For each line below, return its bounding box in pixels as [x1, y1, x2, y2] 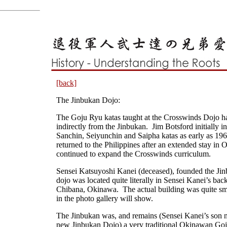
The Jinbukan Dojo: [56, 96, 120, 104]
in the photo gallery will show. [56, 194, 155, 203]
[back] [56, 79, 77, 87]
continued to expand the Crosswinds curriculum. [56, 149, 211, 158]
